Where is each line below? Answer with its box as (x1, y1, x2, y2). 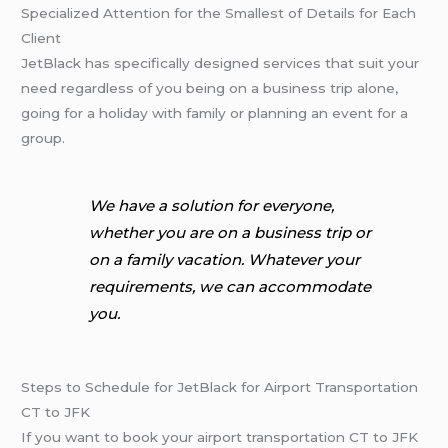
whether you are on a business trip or (89, 223, 372, 243)
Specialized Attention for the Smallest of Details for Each (21, 5, 417, 22)
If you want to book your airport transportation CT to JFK (21, 429, 419, 446)
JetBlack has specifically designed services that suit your (21, 55, 420, 72)
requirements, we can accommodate (89, 277, 372, 297)
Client (21, 30, 62, 47)
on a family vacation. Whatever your (89, 250, 361, 270)
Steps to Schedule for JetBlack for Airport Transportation (21, 379, 419, 396)
